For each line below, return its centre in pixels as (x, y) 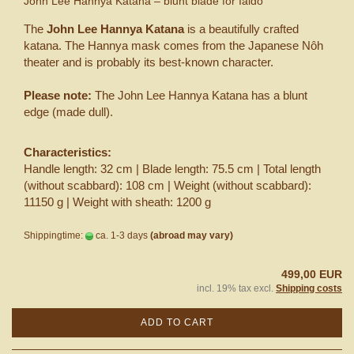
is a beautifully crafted (241, 28)
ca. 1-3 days (121, 235)
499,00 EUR (312, 274)
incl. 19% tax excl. (236, 288)
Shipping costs (309, 288)
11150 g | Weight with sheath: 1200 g (117, 201)
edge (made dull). (68, 111)
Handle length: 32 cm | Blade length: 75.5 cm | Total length (172, 168)
